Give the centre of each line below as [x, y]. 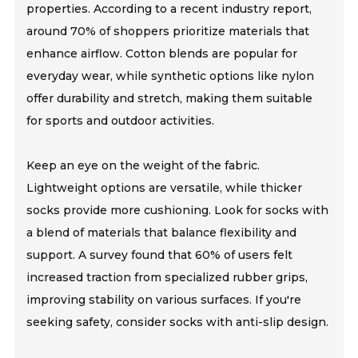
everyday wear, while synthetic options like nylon [171, 76]
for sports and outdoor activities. [121, 121]
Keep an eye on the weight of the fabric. [143, 166]
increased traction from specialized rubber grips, [167, 278]
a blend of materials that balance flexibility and [162, 233]
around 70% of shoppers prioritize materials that [168, 32]
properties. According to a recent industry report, [169, 9]
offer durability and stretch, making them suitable [170, 99]
